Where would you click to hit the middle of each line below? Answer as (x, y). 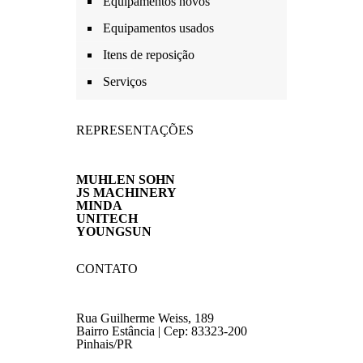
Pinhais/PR (105, 344)
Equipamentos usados (158, 28)
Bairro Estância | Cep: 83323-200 (162, 331)
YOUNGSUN (114, 231)
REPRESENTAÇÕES (135, 130)
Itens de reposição (149, 55)
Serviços (125, 81)
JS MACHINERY (126, 192)
